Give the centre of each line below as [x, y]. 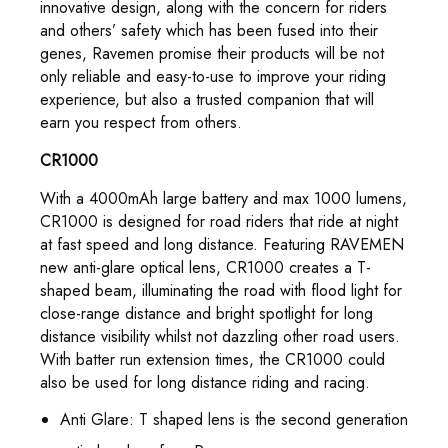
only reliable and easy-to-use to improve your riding [213, 76]
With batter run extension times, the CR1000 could [212, 359]
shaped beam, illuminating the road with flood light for [221, 290]
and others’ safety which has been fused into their [209, 30]
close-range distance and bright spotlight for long [206, 313]
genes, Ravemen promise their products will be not [212, 53]
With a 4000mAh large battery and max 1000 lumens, [223, 198]
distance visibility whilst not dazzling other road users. [220, 336]
